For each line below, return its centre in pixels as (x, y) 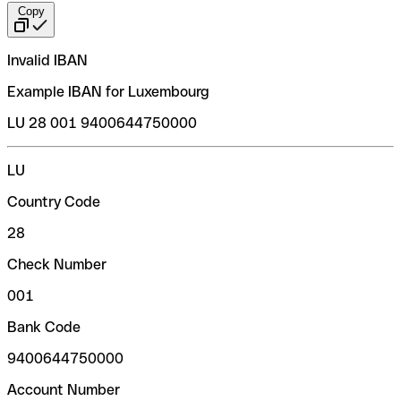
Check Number (57, 264)
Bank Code (44, 327)
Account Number (64, 389)
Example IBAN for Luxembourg (108, 91)
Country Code (54, 201)
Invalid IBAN (47, 60)
